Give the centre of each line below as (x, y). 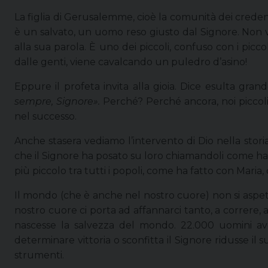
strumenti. (39, 255)
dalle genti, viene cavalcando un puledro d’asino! (131, 62)
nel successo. (45, 116)
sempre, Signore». (59, 101)
